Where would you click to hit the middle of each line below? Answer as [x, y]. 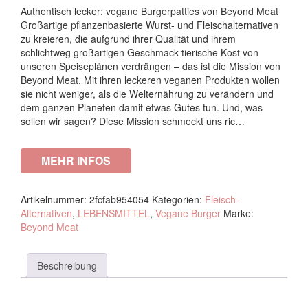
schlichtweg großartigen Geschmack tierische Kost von [140, 52]
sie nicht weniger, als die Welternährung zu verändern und [147, 93]
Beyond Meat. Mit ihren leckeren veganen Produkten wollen [150, 80]
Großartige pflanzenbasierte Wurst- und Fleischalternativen [150, 25]
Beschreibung [67, 265]
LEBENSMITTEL [114, 213]
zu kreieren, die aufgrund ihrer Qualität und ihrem [128, 38]
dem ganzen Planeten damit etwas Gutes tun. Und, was [142, 107]
